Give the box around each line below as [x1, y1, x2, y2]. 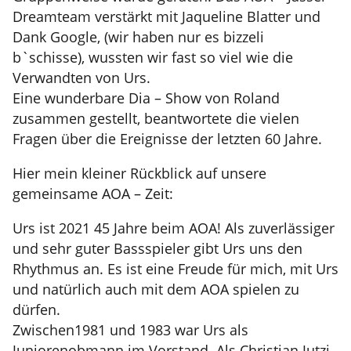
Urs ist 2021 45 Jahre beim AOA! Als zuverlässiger [13, 219, 335, 237]
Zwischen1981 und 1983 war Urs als [13, 320, 248, 339]
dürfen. [13, 300, 60, 319]
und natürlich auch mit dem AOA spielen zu [13, 280, 299, 299]
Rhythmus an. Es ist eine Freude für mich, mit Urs [13, 259, 338, 278]
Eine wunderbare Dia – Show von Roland [13, 89, 280, 107]
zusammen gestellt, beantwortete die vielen [13, 109, 299, 128]
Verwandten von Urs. [13, 68, 150, 87]
